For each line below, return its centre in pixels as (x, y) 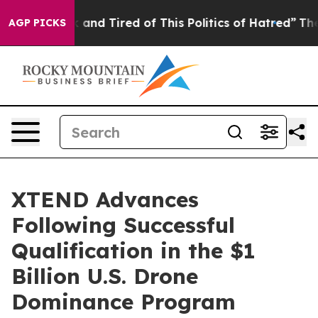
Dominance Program (124, 302)
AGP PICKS (37, 23)
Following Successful (123, 225)
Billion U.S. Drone (105, 276)
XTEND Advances (105, 199)
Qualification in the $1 (133, 251)
